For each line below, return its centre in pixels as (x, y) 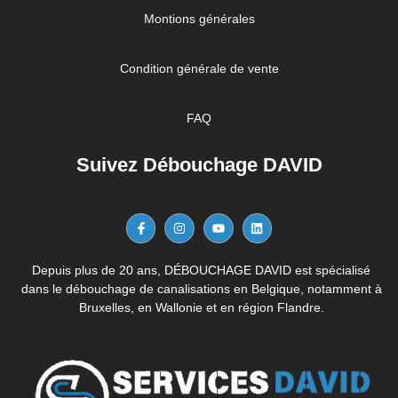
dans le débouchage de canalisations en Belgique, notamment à (201, 288)
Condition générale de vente (199, 69)
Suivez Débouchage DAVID (199, 165)
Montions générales (199, 19)
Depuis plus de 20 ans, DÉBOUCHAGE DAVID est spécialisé (201, 270)
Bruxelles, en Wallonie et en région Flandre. (201, 307)
